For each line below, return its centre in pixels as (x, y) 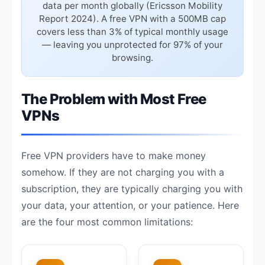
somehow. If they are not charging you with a (123, 172)
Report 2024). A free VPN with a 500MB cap (132, 19)
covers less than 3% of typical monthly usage (132, 32)
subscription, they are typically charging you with (132, 189)
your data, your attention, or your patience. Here (130, 205)
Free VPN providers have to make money (114, 156)
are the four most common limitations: (107, 222)
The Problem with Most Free (114, 99)
